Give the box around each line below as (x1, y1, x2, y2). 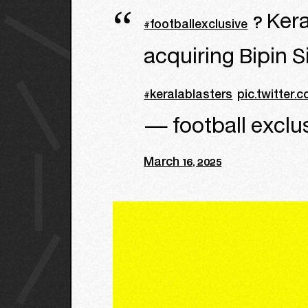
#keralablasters (144, 89, 233, 102)
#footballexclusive (144, 19, 248, 32)
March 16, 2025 (144, 156, 222, 170)
